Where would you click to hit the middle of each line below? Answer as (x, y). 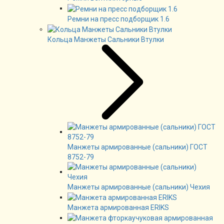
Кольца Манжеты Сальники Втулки (106, 39)
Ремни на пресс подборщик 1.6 (118, 19)
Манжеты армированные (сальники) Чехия (139, 187)
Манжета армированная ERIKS (118, 208)
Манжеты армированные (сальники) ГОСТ (137, 147)
